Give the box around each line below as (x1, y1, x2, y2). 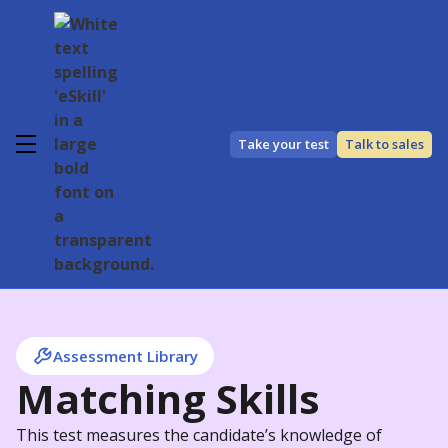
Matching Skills (16, 371, 320, 426)
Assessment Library (52, 346, 198, 366)
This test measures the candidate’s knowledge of (16, 424, 382, 446)
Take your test (238, 134, 329, 153)
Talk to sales (345, 134, 424, 153)
